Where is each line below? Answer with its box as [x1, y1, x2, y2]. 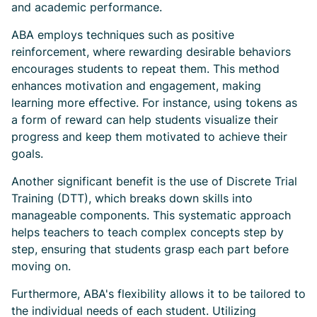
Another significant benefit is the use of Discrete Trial [11, 174, 297, 188]
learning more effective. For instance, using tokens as [11, 96, 297, 110]
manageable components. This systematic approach [11, 208, 291, 222]
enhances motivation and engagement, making [11, 79, 261, 93]
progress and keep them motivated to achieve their [11, 129, 287, 144]
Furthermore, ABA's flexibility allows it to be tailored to [11, 287, 306, 301]
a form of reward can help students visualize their [11, 113, 278, 127]
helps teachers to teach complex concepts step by [11, 225, 284, 239]
